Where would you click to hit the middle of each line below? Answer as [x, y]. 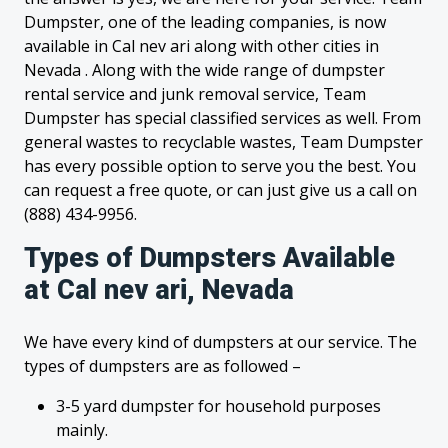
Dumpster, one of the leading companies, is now [205, 22]
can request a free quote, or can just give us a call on [220, 190]
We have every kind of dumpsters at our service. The [220, 342]
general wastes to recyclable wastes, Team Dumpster [223, 142]
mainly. [82, 430]
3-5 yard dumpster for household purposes [218, 406]
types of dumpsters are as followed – [162, 366]
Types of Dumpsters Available [209, 258]
